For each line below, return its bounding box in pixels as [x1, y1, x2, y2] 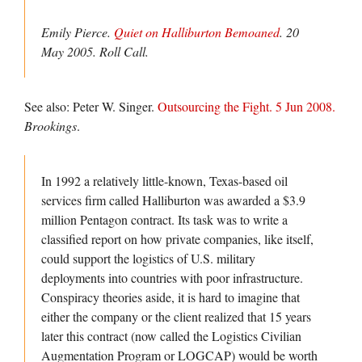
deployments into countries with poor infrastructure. [41, 269, 303, 287]
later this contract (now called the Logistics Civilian [41, 327, 301, 345]
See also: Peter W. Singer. [24, 98, 158, 116]
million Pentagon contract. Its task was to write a [41, 211, 288, 229]
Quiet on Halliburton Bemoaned [114, 23, 280, 41]
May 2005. [41, 43, 99, 61]
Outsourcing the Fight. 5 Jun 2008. [158, 98, 335, 116]
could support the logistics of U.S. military [41, 250, 255, 267]
